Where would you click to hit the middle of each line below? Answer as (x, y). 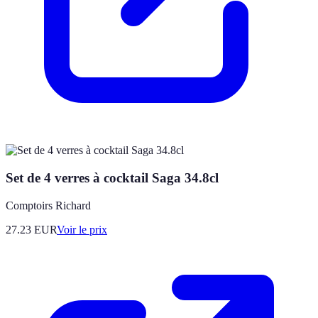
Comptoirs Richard (48, 205)
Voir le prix (82, 229)
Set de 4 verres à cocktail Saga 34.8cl (112, 177)
